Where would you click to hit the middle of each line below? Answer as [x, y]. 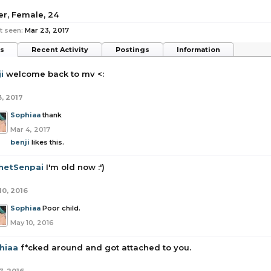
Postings [132, 50]
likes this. [47, 142]
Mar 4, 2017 [30, 129]
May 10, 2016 [32, 223]
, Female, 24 [33, 15]
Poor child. [61, 208]
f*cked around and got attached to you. [106, 247]
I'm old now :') [75, 167]
